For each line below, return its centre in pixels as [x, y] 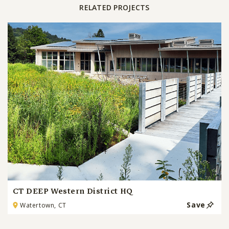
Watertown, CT [43, 205]
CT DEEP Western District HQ [73, 191]
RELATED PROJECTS [114, 8]
